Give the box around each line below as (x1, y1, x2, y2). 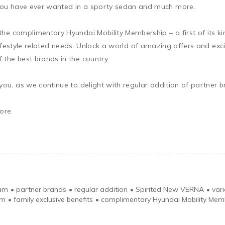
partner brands (16, 184, 66, 194)
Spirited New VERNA (136, 184, 204, 194)
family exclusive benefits (14, 194, 93, 204)
